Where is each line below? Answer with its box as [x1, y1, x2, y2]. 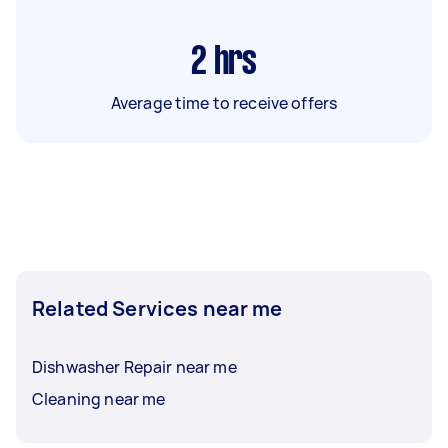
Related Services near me [32, 294, 283, 322]
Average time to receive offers [110, 91, 338, 114]
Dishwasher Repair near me [32, 355, 237, 378]
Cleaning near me [32, 387, 166, 410]
